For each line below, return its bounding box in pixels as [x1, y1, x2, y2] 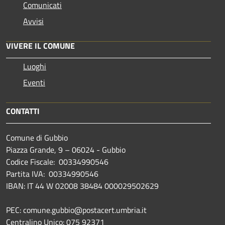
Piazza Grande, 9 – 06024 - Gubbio [6, 143, 126, 156]
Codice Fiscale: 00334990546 [6, 155, 108, 168]
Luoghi [23, 60, 46, 72]
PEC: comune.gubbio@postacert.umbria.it [6, 203, 147, 216]
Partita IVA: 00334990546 [6, 167, 98, 180]
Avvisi [23, 15, 44, 27]
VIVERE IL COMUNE [6, 39, 75, 52]
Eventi [23, 76, 45, 88]
